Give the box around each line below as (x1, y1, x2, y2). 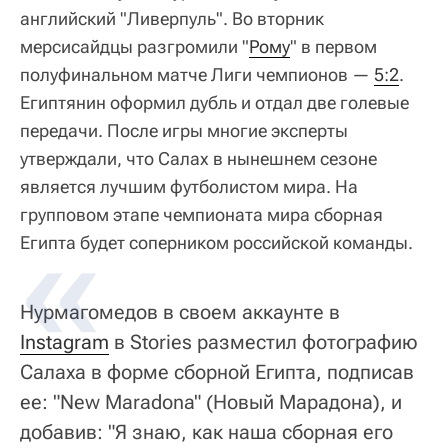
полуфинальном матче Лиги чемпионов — (20, 64, 374, 86)
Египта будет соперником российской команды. (20, 232, 413, 254)
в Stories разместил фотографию (109, 330, 418, 355)
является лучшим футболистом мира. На (20, 176, 358, 198)
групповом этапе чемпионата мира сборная (20, 204, 383, 226)
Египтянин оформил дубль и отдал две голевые (20, 92, 409, 114)
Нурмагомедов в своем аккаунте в (20, 300, 340, 325)
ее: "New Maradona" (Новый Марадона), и (20, 390, 402, 415)
